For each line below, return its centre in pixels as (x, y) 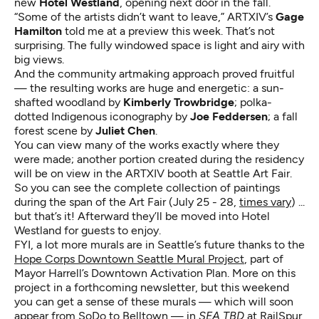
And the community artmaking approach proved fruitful (155, 74)
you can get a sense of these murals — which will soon (154, 302)
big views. (39, 60)
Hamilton (38, 31)
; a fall (283, 117)
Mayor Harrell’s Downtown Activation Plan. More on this (155, 273)
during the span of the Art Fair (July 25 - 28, (127, 202)
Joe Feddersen (229, 117)
